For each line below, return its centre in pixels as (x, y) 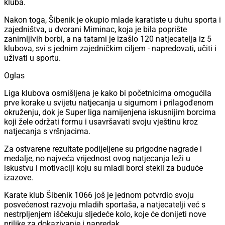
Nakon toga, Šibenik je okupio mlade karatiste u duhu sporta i (113, 20)
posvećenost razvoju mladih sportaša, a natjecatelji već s (105, 205)
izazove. (19, 178)
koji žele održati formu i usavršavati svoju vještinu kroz (101, 122)
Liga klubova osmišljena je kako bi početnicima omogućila (108, 93)
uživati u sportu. (32, 58)
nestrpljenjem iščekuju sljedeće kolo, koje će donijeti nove (105, 214)
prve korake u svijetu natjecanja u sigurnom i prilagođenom (109, 103)
